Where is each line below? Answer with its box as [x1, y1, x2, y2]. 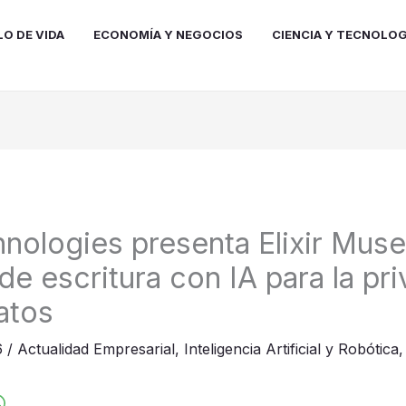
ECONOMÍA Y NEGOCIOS [93, 26, 244, 42]
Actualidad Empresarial [16, 340, 175, 359]
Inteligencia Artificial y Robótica [183, 340, 399, 359]
